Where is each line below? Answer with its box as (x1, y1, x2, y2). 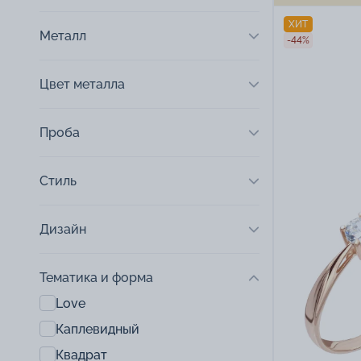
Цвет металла (39, 77, 125, 92)
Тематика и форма (39, 270, 153, 285)
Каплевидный (56, 321, 139, 337)
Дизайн (39, 222, 86, 237)
